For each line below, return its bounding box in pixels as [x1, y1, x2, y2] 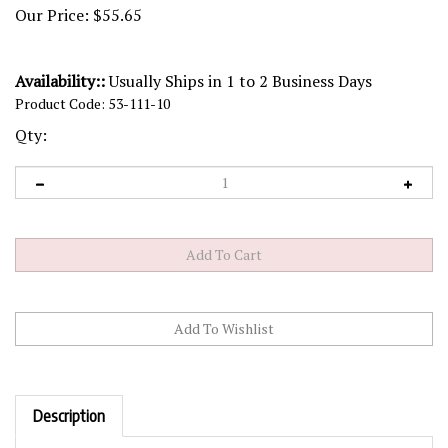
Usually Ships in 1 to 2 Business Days [105, 70, 372, 92]
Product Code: [15, 94, 105, 113]
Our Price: [15, 4, 89, 26]
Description [33, 387, 105, 407]
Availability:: [15, 70, 105, 92]
